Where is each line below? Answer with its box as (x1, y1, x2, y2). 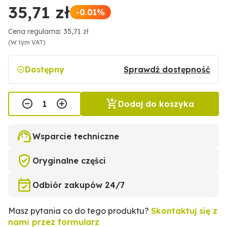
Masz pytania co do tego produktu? (8, 206, 151, 216)
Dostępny (25, 64, 64, 75)
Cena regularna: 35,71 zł (8, 27, 89, 36)
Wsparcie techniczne (32, 131, 119, 142)
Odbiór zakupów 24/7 (32, 180, 125, 191)
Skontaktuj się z (151, 206, 217, 216)
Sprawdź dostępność (124, 64, 210, 75)
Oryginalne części (32, 156, 106, 166)
